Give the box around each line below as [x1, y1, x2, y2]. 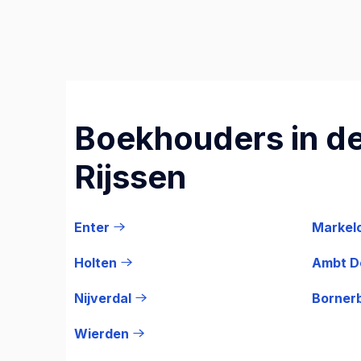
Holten [74, 254, 117, 271]
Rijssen [74, 156, 186, 197]
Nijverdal [74, 289, 131, 306]
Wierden [74, 325, 129, 342]
